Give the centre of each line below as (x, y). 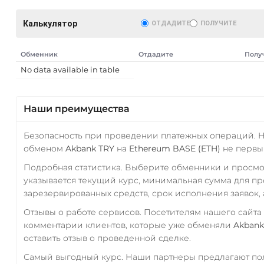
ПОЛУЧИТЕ (218, 23)
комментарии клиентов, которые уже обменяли (128, 225)
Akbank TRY (90, 148)
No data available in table (70, 69)
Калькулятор (50, 23)
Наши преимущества (76, 108)
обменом (44, 148)
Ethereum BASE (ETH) (174, 148)
